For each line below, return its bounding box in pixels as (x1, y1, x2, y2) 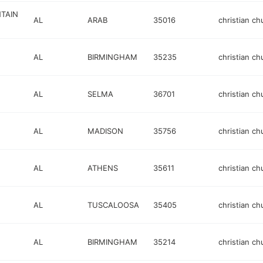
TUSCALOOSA (87, 200, 140, 210)
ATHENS (87, 163, 119, 173)
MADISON (87, 126, 124, 136)
